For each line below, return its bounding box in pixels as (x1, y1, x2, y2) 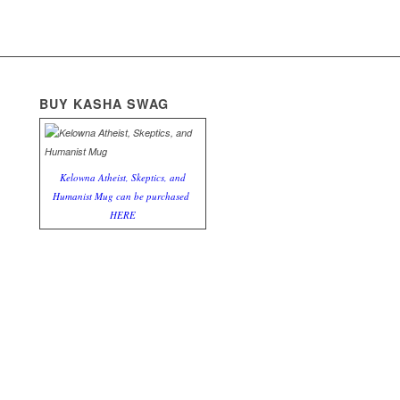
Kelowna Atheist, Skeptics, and (60, 171, 187, 184)
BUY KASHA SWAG (39, 95, 170, 112)
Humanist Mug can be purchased (53, 189, 190, 203)
